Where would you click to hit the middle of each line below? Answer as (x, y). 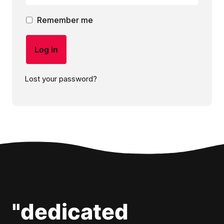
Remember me (65, 20)
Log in (46, 50)
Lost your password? (61, 78)
